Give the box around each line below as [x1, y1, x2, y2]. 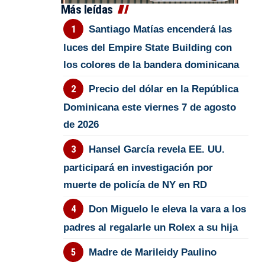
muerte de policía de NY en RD [63, 179, 208, 190]
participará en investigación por [63, 161, 214, 173]
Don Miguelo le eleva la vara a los [88, 203, 246, 215]
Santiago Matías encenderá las [88, 23, 232, 35]
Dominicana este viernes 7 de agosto [63, 102, 237, 114]
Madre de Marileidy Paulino [88, 246, 216, 258]
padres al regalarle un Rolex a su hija [63, 222, 238, 234]
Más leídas [60, 2, 113, 17]
